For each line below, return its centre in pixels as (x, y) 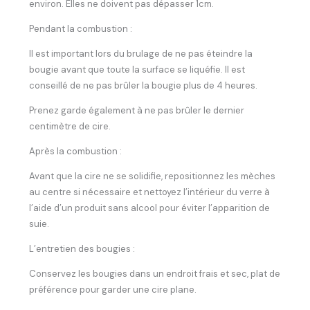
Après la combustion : (76, 152)
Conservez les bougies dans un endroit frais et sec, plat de (155, 274)
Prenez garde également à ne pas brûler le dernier (137, 111)
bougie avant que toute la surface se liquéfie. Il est (137, 70)
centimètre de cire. (70, 127)
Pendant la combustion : (81, 29)
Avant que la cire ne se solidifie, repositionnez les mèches (153, 176)
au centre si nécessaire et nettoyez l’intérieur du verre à (150, 192)
